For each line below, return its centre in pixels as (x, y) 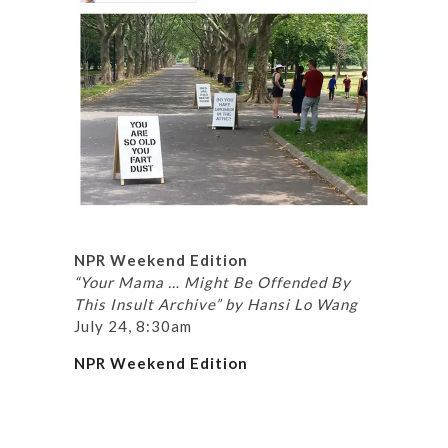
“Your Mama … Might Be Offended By (212, 281)
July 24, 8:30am (133, 325)
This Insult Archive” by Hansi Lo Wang (216, 303)
